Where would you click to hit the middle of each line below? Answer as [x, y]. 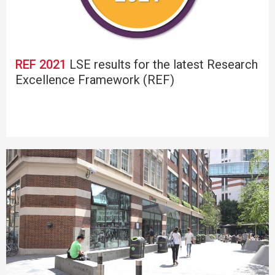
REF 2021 [41, 64]
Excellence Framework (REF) [95, 79]
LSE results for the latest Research [162, 64]
